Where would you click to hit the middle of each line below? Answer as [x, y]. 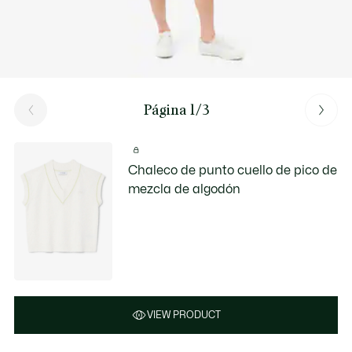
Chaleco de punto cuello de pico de [233, 170]
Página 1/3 [176, 110]
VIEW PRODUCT [184, 315]
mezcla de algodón [185, 189]
